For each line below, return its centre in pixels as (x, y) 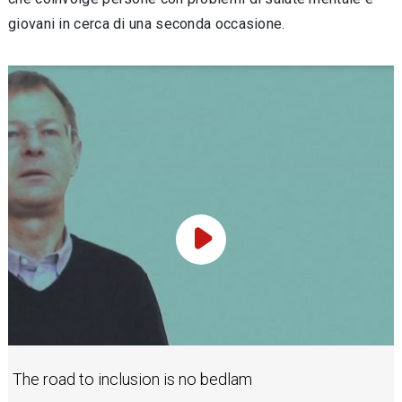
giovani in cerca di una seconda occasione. (147, 24)
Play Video (234, 248)
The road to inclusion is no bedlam (132, 379)
